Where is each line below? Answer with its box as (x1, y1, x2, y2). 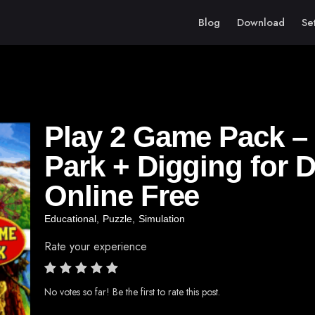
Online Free (44, 179, 200, 212)
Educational (44, 213, 96, 224)
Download (237, 15, 285, 30)
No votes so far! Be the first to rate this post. (44, 284, 220, 299)
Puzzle (103, 213, 132, 224)
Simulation (139, 213, 185, 224)
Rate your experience (44, 238, 147, 255)
